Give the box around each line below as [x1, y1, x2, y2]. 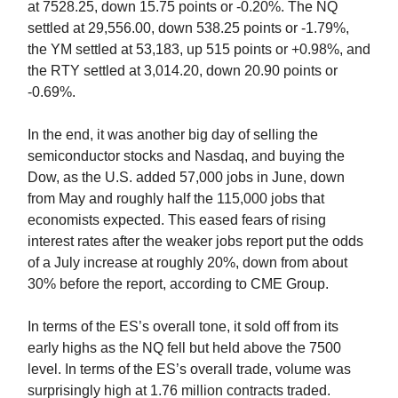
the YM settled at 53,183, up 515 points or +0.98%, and [28, 41, 370, 57]
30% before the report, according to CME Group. [28, 275, 329, 291]
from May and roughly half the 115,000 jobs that [28, 190, 324, 206]
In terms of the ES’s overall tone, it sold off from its [28, 318, 338, 334]
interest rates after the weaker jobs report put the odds [28, 233, 363, 249]
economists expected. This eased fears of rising [28, 211, 326, 227]
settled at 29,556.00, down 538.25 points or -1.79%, [28, 20, 349, 36]
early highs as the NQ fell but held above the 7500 [28, 339, 341, 355]
